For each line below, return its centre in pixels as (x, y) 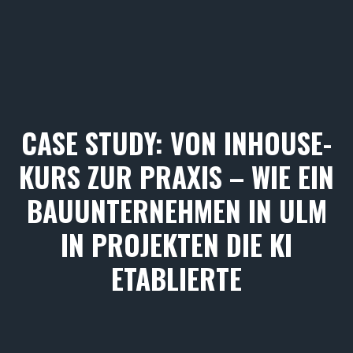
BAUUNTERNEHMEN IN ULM (176, 211)
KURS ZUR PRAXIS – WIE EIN (176, 177)
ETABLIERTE (176, 279)
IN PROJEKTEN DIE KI (176, 245)
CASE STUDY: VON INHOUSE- (176, 143)
